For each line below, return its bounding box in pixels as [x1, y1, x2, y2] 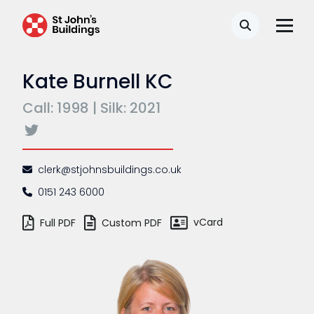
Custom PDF [102, 215, 162, 230]
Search [245, 27, 285, 44]
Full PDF [40, 215, 76, 230]
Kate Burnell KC [22, 68, 173, 95]
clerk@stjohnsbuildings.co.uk [38, 163, 182, 177]
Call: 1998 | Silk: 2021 [22, 98, 161, 118]
